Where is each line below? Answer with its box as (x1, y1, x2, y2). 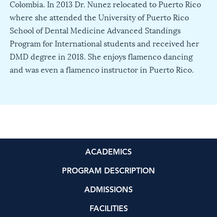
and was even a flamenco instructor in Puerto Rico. (10, 63, 194, 76)
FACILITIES (89, 205, 128, 213)
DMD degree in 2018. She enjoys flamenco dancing (10, 50, 193, 62)
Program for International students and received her (10, 37, 199, 49)
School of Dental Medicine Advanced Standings (10, 24, 181, 36)
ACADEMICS (85, 148, 132, 156)
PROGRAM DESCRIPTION (62, 167, 155, 175)
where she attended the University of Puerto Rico (10, 11, 189, 23)
